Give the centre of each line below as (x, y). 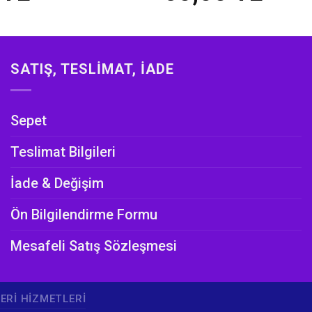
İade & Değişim (57, 184)
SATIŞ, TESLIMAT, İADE (92, 69)
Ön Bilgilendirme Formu (84, 215)
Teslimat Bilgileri (63, 152)
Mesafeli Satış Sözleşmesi (94, 246)
